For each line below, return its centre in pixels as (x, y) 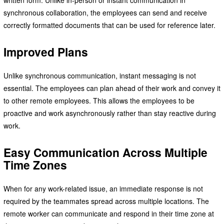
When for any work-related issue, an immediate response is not (103, 188)
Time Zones (35, 164)
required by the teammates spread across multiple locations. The (106, 201)
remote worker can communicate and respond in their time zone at (108, 213)
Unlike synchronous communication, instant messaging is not (99, 75)
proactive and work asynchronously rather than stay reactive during (109, 113)
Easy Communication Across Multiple (105, 152)
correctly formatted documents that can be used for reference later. (109, 25)
